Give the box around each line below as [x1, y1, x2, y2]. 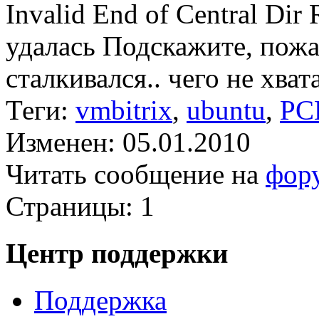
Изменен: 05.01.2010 [6, 126, 251, 157]
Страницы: [6, 190, 133, 221]
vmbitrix [75, 94, 172, 125]
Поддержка [34, 285, 167, 316]
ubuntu [187, 94, 266, 125]
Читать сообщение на [6, 158, 266, 189]
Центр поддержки [6, 238, 228, 269]
